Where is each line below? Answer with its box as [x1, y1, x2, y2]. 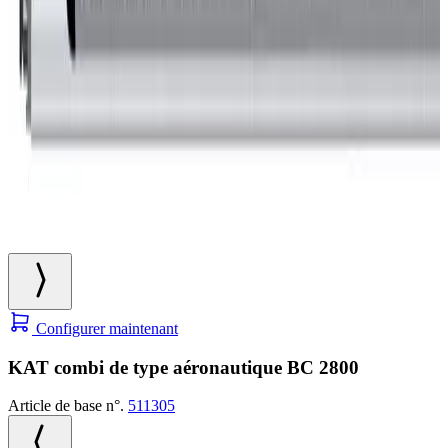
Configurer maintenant [32, 319, 178, 337]
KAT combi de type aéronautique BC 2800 [8, 356, 359, 378]
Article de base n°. [8, 397, 128, 415]
